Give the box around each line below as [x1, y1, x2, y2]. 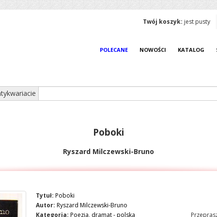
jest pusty [183, 17, 210, 26]
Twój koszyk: [143, 17, 183, 26]
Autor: [36, 201, 55, 209]
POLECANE [100, 46, 128, 53]
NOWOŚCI [139, 46, 166, 53]
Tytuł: [36, 191, 54, 200]
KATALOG [178, 46, 204, 53]
